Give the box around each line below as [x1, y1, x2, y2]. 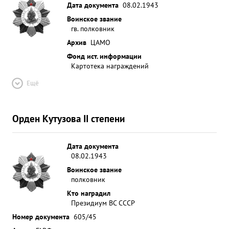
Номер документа [12, 212, 70, 221]
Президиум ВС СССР [71, 198, 135, 208]
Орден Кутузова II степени [12, 112, 125, 125]
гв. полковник [71, 24, 114, 33]
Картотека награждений [71, 61, 149, 71]
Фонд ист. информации [67, 51, 142, 61]
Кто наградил [67, 188, 110, 198]
